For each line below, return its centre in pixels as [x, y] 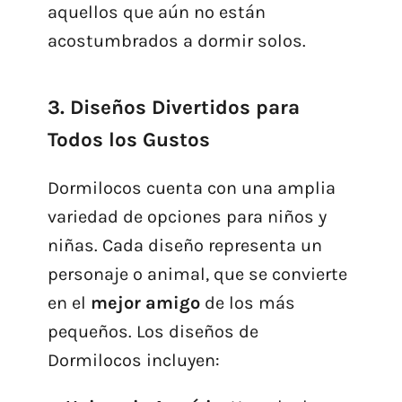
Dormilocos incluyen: [133, 360]
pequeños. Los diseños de [153, 331]
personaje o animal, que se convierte [197, 274]
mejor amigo [145, 302]
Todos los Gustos [128, 139]
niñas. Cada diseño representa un [184, 245]
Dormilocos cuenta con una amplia [191, 188]
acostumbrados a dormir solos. [176, 40]
